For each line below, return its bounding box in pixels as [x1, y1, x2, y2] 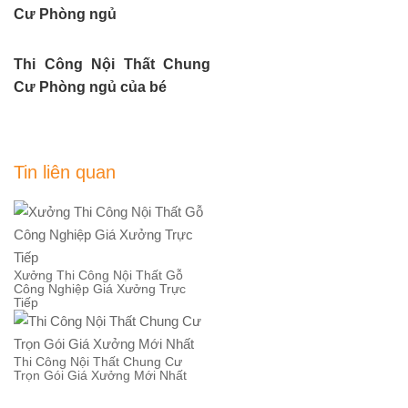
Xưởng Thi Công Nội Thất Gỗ [14, 267, 183, 282]
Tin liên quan [14, 161, 116, 182]
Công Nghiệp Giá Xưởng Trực [14, 280, 186, 296]
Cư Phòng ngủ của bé [14, 78, 167, 95]
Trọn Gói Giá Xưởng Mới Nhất [14, 367, 187, 382]
